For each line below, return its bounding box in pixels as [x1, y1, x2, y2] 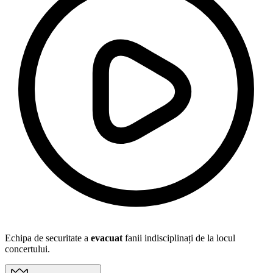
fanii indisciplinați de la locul [122, 233, 235, 244]
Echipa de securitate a [5, 233, 91, 244]
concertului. [5, 244, 50, 255]
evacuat [91, 233, 122, 244]
